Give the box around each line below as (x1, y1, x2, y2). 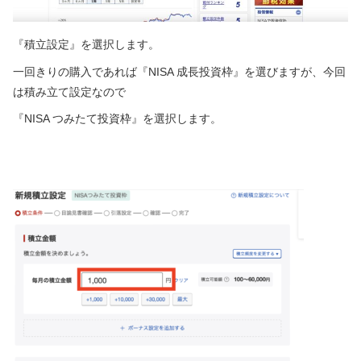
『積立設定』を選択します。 (13, 38, 160, 52)
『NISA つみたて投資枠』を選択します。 (13, 112, 222, 125)
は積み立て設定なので (13, 85, 126, 98)
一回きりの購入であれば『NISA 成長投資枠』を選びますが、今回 (13, 64, 346, 78)
